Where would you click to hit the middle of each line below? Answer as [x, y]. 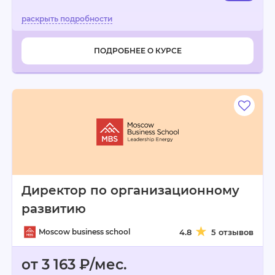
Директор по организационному [130, 190]
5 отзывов [232, 232]
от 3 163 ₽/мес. [74, 265]
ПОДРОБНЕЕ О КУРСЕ [137, 51]
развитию [54, 209]
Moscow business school [84, 232]
